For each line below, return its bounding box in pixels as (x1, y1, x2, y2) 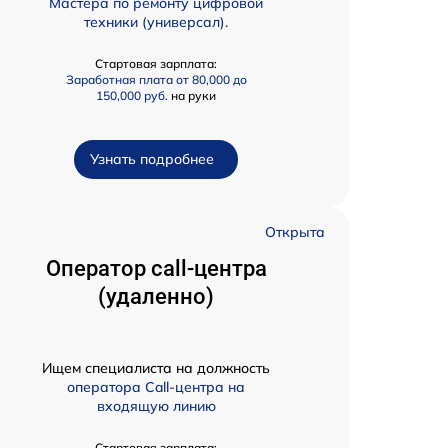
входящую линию (96, 397, 216, 416)
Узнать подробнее (90, 150, 214, 169)
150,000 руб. (96, 88, 168, 104)
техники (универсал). (84, 13, 228, 32)
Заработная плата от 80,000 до (65, 72, 247, 88)
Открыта (265, 223, 325, 242)
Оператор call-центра (45, 256, 267, 282)
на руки (168, 88, 216, 104)
